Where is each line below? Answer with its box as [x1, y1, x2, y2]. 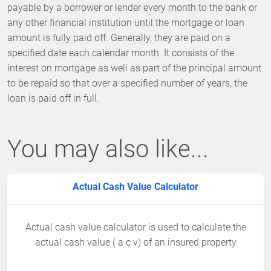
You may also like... [7, 135, 209, 164]
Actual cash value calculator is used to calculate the [25, 221, 246, 233]
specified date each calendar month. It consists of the [7, 47, 234, 59]
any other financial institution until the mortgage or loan [7, 17, 244, 29]
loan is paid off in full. [7, 93, 99, 105]
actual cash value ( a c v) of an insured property [34, 237, 237, 249]
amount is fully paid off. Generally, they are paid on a [7, 32, 230, 44]
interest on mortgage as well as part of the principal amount [7, 62, 261, 74]
